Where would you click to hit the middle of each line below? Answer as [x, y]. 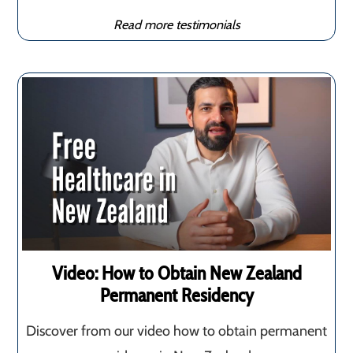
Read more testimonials [176, 24]
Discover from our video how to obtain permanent [176, 331]
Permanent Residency [176, 295]
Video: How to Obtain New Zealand [176, 273]
